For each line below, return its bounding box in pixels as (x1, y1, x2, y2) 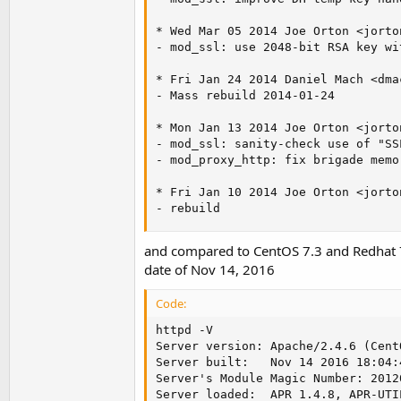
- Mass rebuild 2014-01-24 (156, 88, 335, 102)
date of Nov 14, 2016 (144, 260, 275, 278)
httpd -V (156, 323, 213, 337)
